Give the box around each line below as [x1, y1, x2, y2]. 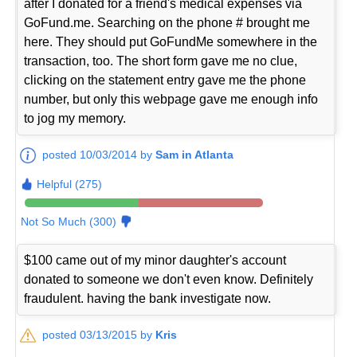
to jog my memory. [24, 112, 127, 126]
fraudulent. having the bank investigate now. [24, 292, 272, 306]
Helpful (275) [37, 178, 103, 191]
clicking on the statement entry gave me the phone [24, 73, 307, 88]
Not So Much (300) [21, 215, 117, 229]
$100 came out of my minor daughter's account [24, 253, 287, 268]
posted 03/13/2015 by [42, 328, 156, 342]
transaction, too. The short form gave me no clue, [24, 54, 298, 69]
